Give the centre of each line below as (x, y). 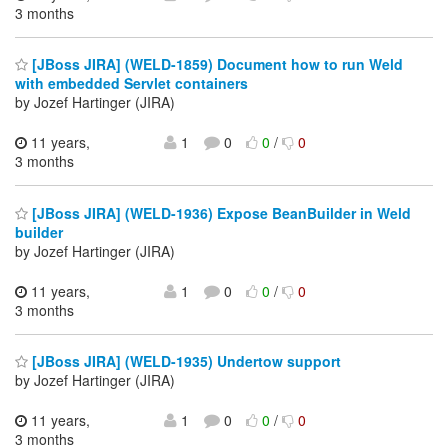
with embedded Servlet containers (131, 83)
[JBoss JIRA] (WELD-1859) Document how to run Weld (215, 64)
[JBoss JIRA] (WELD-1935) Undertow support (184, 361)
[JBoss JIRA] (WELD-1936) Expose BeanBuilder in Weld (219, 212)
